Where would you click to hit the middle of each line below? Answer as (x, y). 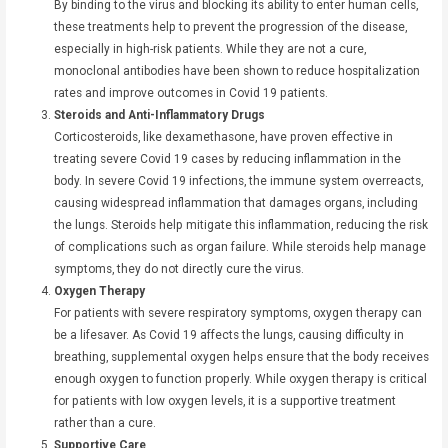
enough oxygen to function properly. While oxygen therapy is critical (240, 378)
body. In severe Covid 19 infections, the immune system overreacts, (238, 180)
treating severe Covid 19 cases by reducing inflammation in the (227, 158)
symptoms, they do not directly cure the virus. (178, 268)
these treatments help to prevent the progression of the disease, (230, 26)
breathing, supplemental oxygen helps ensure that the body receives (241, 356)
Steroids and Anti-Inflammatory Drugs (159, 114)
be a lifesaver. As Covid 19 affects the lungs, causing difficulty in (228, 334)
